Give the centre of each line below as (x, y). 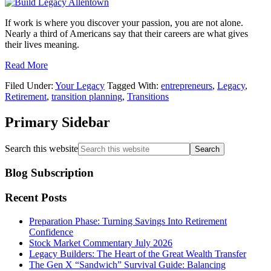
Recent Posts (36, 198)
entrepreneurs (187, 85)
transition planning (87, 96)
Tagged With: (134, 85)
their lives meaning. (42, 44)
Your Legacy (80, 85)
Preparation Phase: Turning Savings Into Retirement (128, 221)
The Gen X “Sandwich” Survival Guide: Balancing (127, 264)
